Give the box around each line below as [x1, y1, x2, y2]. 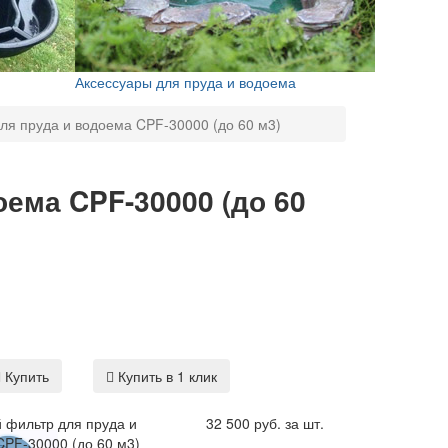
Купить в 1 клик [113, 366, 217, 387]
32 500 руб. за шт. [205, 413, 324, 434]
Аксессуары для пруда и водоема [74, 71, 296, 92]
